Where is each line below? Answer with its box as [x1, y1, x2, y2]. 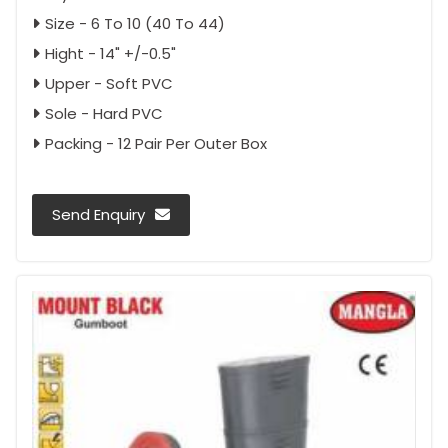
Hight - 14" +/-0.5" [45, 43, 176, 65]
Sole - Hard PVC [45, 103, 163, 125]
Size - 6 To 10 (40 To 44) [45, 13, 225, 35]
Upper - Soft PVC [45, 73, 173, 95]
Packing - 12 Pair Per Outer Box [45, 133, 267, 155]
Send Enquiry [52, 204, 145, 226]
